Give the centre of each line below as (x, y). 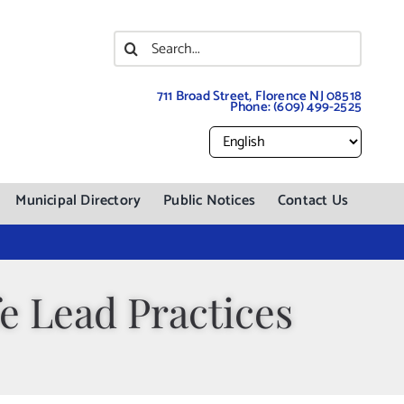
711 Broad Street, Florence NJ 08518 (260, 96)
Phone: (252, 107)
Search (141, 42)
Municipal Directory (78, 201)
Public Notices (210, 201)
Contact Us (313, 201)
